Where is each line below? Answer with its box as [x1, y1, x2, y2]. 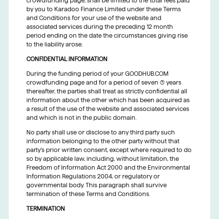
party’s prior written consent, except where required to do [26, 146, 192, 153]
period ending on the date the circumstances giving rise [26, 32, 188, 39]
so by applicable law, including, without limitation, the [26, 155, 179, 162]
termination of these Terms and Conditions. [26, 190, 150, 197]
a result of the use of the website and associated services [26, 105, 189, 112]
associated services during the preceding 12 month [26, 23, 173, 30]
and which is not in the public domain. [26, 114, 136, 121]
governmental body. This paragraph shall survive [26, 181, 167, 188]
